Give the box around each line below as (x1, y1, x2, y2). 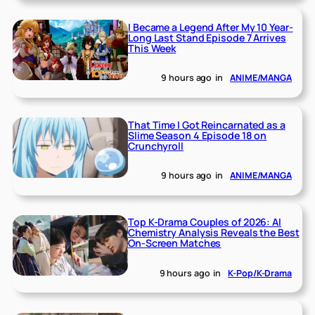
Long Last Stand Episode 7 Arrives (128, 30, 286, 44)
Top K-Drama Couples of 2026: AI (128, 215, 281, 229)
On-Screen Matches (128, 236, 221, 250)
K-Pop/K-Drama (228, 267, 292, 280)
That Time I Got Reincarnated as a (128, 117, 285, 131)
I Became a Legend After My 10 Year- (128, 20, 293, 34)
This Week (128, 41, 176, 55)
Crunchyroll (128, 139, 184, 153)
